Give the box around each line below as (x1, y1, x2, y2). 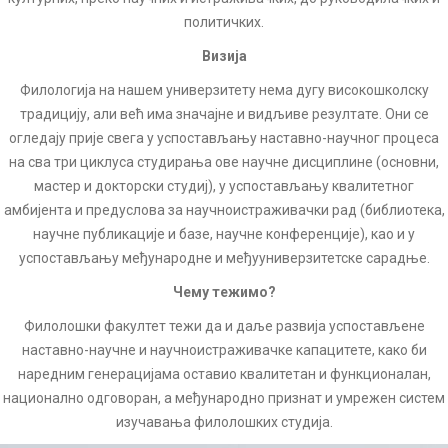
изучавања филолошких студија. (115, 414, 333, 430)
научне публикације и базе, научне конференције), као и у (33, 226, 415, 242)
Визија (201, 48, 247, 64)
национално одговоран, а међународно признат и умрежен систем (3, 390, 445, 406)
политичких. (184, 14, 264, 30)
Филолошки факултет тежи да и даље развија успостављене (23, 318, 425, 334)
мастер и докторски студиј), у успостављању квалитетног (34, 178, 414, 194)
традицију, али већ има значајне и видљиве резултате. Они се (19, 106, 429, 122)
